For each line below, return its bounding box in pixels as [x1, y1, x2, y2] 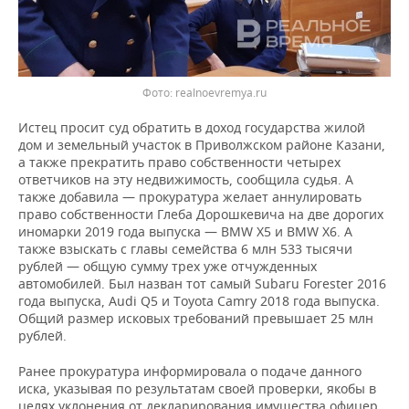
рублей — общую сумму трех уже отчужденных [18, 257, 317, 276]
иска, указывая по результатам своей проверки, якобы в [18, 380, 376, 398]
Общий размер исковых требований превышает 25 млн [18, 309, 373, 328]
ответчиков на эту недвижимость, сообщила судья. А [18, 171, 353, 189]
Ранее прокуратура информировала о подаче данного [18, 362, 362, 381]
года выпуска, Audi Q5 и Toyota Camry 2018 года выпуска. [18, 292, 380, 310]
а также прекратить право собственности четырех [18, 153, 341, 172]
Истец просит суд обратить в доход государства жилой [18, 119, 365, 137]
